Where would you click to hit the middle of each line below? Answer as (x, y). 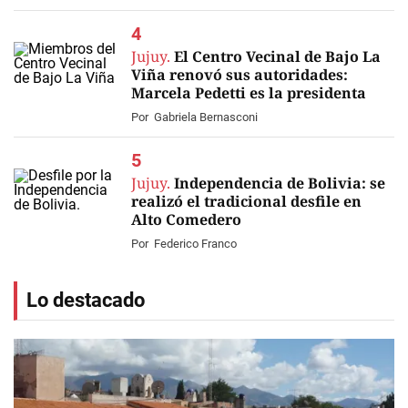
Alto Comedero (186, 219)
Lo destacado (86, 300)
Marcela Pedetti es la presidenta (249, 93)
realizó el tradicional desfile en (246, 201)
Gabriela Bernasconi (206, 117)
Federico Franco (195, 244)
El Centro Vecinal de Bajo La (277, 56)
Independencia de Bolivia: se (280, 183)
